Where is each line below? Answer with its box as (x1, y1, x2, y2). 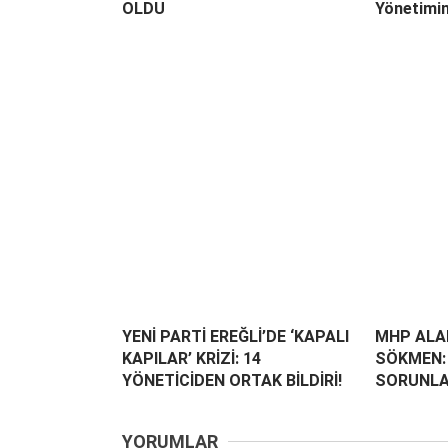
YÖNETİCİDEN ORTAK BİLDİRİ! (122, 370, 342, 390)
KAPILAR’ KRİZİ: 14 (122, 348, 261, 368)
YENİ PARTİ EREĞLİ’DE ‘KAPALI (122, 326, 349, 346)
